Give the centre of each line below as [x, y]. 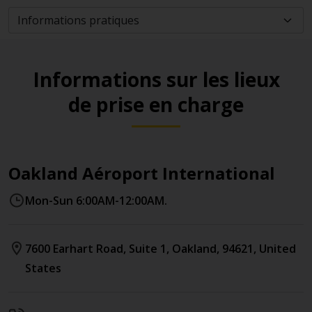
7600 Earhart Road [74, 249]
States [43, 268]
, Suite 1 [145, 249]
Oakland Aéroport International [142, 173]
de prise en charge [156, 104]
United [278, 249]
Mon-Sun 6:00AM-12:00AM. [96, 201]
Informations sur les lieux [156, 79]
